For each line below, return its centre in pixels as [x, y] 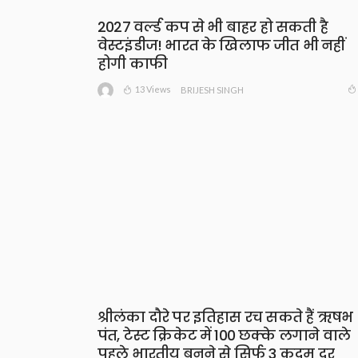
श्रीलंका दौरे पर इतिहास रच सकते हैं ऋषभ [225, 316]
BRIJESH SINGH [212, 89]
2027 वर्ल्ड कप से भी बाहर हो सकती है [213, 27]
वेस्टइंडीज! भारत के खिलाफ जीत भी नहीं [221, 46]
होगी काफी [132, 64]
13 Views [153, 89]
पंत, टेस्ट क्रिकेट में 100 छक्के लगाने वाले [224, 335]
